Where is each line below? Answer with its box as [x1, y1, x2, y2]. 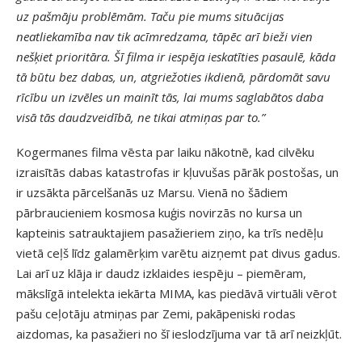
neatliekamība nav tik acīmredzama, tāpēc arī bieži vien [16, 27, 313, 44]
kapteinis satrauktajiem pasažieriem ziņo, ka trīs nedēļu [16, 224, 323, 241]
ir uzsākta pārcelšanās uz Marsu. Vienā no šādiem [16, 183, 288, 200]
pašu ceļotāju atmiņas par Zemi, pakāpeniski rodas [16, 305, 296, 322]
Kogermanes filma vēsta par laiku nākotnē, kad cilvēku [16, 143, 314, 160]
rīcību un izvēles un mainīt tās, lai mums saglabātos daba [16, 88, 323, 105]
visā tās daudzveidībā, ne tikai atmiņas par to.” [16, 108, 265, 125]
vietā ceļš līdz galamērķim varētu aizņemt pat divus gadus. [16, 244, 340, 261]
